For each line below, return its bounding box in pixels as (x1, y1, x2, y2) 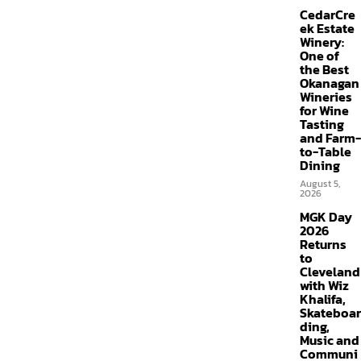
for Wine (300, 101, 349, 120)
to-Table (300, 142, 351, 161)
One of (300, 46, 339, 65)
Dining (300, 156, 340, 175)
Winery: (300, 32, 344, 52)
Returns (300, 234, 346, 254)
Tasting (300, 114, 344, 134)
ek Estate (300, 19, 355, 38)
